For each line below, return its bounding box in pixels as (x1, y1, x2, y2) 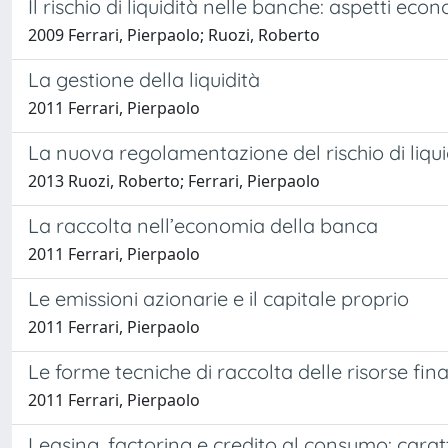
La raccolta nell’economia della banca (28, 213, 378, 238)
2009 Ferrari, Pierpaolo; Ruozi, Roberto (28, 24, 320, 46)
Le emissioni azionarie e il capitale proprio (28, 286, 409, 311)
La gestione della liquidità (28, 67, 260, 92)
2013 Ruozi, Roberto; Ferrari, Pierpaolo (28, 170, 320, 192)
